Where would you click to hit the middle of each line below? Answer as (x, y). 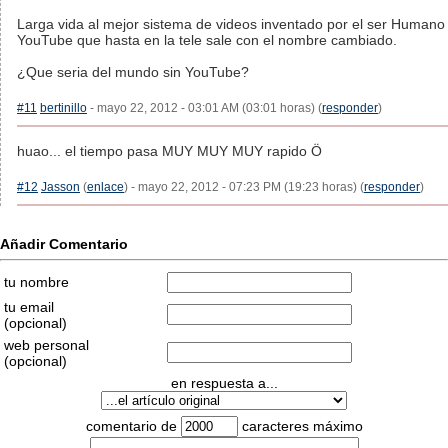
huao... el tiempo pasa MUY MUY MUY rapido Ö (169, 151)
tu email (29, 307)
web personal (46, 345)
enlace (105, 187)
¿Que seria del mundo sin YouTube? (133, 72)
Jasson (60, 187)
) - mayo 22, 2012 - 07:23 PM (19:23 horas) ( (244, 187)
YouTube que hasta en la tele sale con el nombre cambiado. (207, 40)
